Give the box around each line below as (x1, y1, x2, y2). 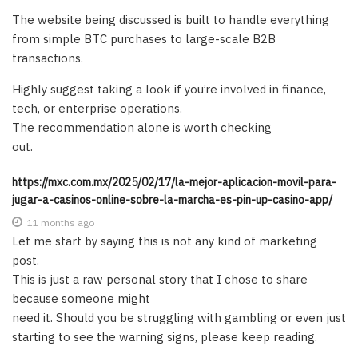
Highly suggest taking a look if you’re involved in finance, (12, 81, 326, 97)
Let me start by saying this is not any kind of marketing (12, 233, 317, 249)
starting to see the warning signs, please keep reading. (12, 328, 317, 344)
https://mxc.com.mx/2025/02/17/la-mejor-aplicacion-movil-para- (12, 174, 336, 189)
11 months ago (27, 216, 94, 229)
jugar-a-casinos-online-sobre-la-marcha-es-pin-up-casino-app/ (12, 192, 332, 207)
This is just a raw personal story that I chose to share (12, 271, 308, 287)
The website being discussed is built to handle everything (12, 11, 329, 27)
